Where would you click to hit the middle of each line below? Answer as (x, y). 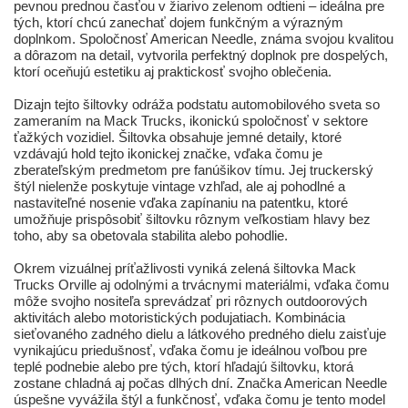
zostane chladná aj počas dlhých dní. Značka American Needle (200, 383)
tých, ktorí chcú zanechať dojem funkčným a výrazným (178, 23)
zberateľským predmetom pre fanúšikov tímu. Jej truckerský (194, 170)
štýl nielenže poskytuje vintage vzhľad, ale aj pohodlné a (179, 187)
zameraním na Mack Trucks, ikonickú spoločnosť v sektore (191, 121)
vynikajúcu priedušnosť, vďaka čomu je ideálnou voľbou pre (190, 351)
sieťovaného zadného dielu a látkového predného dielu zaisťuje (200, 334)
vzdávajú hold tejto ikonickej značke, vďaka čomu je (168, 154)
